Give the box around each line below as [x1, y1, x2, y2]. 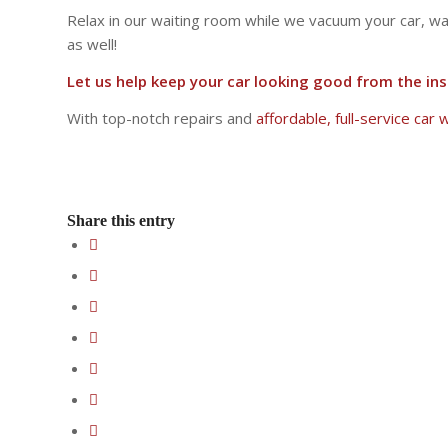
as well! [67, 34, 117, 54]
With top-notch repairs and [67, 107, 256, 128]
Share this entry [67, 212, 175, 230]
